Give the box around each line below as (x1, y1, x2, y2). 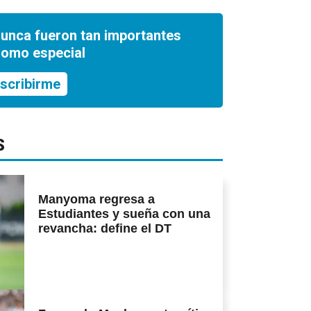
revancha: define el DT (38, 221, 171, 236)
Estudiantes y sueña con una (38, 207, 210, 221)
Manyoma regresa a (38, 192, 155, 207)
